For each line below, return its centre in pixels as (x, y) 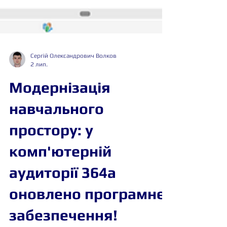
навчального (56, 133)
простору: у (51, 154)
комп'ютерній (60, 176)
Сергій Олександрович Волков (73, 80)
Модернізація (60, 112)
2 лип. (39, 88)
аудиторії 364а (63, 197)
